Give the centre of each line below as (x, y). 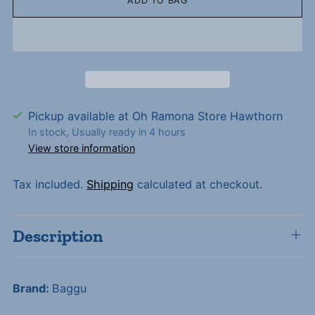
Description (58, 236)
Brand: (32, 289)
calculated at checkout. (198, 185)
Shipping (110, 185)
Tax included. (50, 185)
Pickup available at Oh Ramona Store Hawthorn (155, 116)
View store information (82, 148)
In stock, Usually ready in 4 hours (107, 132)
